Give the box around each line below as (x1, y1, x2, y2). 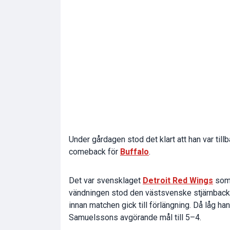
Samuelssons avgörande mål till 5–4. (69, 213, 201, 223)
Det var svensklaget (69, 176, 143, 186)
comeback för (69, 147, 120, 157)
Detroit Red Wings (143, 176, 213, 186)
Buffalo (120, 147, 149, 157)
